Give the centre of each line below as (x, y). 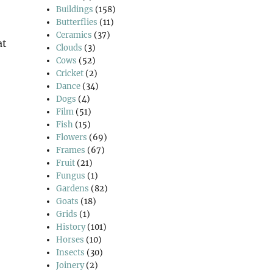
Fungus (71, 175)
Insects (71, 252)
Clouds (69, 48)
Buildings (75, 9)
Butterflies (77, 22)
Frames (71, 150)
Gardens (73, 188)
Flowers (72, 137)
